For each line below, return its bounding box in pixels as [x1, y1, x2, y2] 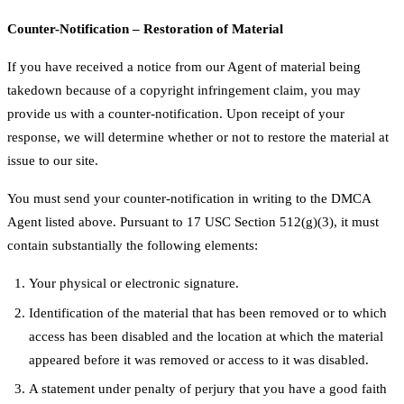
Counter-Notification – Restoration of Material [7, 22, 283, 37]
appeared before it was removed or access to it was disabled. [29, 352, 369, 367]
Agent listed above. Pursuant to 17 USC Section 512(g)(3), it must [7, 215, 379, 230]
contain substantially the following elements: [7, 238, 258, 253]
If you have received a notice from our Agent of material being [7, 60, 361, 75]
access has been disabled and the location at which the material [29, 328, 383, 344]
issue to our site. [7, 153, 98, 169]
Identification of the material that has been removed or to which [29, 305, 387, 320]
